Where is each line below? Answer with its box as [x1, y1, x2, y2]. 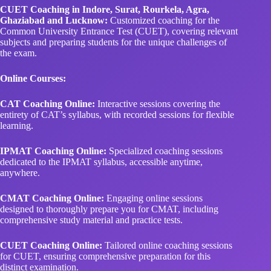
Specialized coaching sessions [106, 114, 223, 125]
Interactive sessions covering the [95, 67, 220, 78]
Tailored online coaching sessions [102, 209, 232, 220]
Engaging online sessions [104, 162, 203, 172]
